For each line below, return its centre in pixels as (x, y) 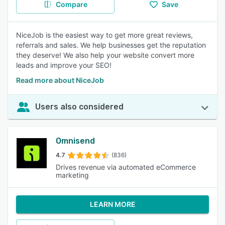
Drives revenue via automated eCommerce (126, 167)
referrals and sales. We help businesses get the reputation (111, 45)
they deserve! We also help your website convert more (105, 55)
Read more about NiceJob (60, 80)
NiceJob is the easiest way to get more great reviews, (104, 35)
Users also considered (79, 107)
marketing (72, 175)
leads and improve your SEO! (64, 65)
